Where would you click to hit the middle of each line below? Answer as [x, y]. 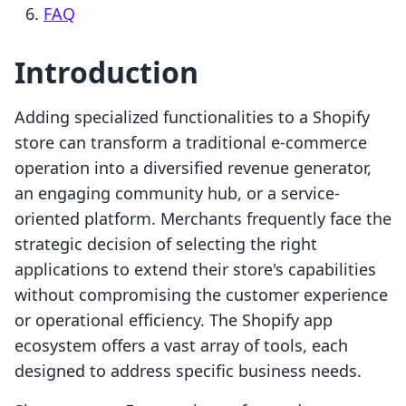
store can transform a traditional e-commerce [191, 143]
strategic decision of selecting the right [166, 244]
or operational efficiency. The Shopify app [174, 320]
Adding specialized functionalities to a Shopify [192, 117]
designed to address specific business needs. [188, 371]
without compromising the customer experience [201, 295]
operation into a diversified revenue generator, [193, 168]
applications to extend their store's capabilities [195, 270]
